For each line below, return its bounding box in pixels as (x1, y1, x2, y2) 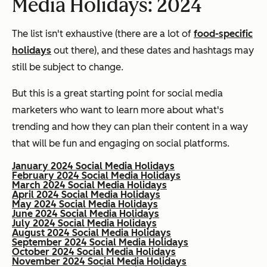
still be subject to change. (12, 61, 123, 73)
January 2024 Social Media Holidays (12, 160, 175, 172)
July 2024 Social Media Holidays (12, 218, 157, 229)
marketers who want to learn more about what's (12, 104, 223, 116)
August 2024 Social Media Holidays (12, 227, 171, 239)
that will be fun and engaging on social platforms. (12, 138, 229, 150)
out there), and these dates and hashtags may (51, 45, 254, 57)
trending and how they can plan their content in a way (12, 121, 248, 133)
